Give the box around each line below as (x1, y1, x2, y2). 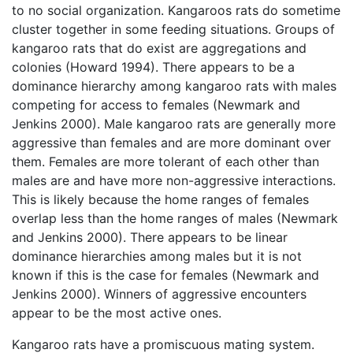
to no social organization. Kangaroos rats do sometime (12, 2, 340, 19)
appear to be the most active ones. (12, 305, 221, 321)
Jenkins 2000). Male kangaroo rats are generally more (12, 116, 336, 132)
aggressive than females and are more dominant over (12, 135, 331, 151)
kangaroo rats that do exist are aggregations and (12, 40, 307, 57)
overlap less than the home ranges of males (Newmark (12, 210, 338, 227)
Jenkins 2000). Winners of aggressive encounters (12, 286, 307, 303)
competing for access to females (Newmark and (12, 97, 300, 113)
